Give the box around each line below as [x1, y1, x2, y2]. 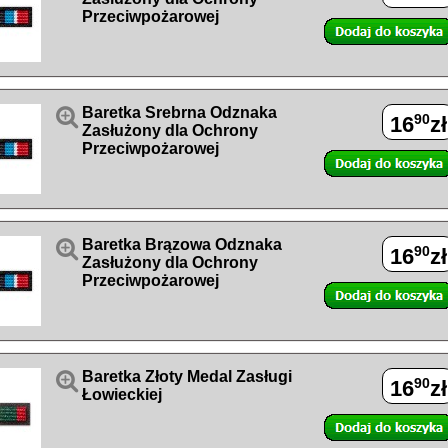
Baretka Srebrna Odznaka [82, 104, 277, 121]
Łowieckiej [82, 386, 162, 403]
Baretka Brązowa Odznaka [82, 236, 282, 253]
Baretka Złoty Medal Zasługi [82, 368, 292, 385]
